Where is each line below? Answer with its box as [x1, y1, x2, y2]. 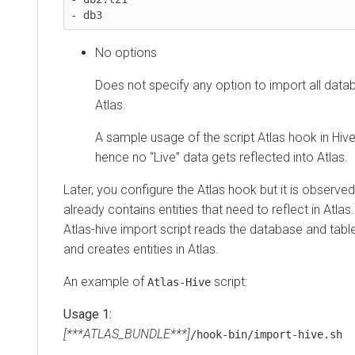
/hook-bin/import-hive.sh [190, 328, 342, 342]
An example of [63, 274, 147, 290]
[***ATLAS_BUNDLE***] [63, 326, 190, 342]
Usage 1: [63, 307, 112, 323]
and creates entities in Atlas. [63, 242, 219, 258]
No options [95, 45, 157, 61]
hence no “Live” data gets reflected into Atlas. [95, 150, 348, 166]
